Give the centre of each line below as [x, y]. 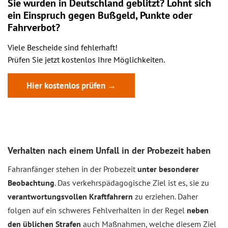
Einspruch [45, 15]
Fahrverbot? [34, 27]
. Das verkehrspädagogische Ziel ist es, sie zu [132, 183]
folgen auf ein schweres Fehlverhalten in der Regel [97, 210]
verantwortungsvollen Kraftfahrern [70, 196]
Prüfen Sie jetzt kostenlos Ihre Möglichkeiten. [86, 60]
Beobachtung [31, 183]
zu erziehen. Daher [165, 196]
